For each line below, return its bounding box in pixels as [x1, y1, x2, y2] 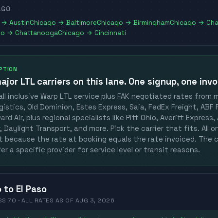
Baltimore [66, 18, 97, 27]
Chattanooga [15, 29, 58, 37]
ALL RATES [21, 196, 54, 204]
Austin [9, 18, 30, 27]
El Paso [16, 183, 47, 195]
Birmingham [133, 18, 170, 27]
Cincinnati [94, 29, 126, 37]
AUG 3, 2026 [75, 196, 115, 204]
